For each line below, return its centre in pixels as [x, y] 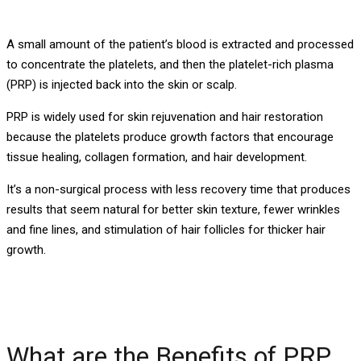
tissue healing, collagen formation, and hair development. [157, 157]
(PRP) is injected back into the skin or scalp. [122, 84]
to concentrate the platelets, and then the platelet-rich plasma [170, 64]
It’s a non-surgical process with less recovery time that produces [178, 189]
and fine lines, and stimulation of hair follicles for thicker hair [166, 229]
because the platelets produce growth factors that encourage [170, 137]
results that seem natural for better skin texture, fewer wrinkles [173, 209]
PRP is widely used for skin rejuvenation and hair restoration [165, 116]
